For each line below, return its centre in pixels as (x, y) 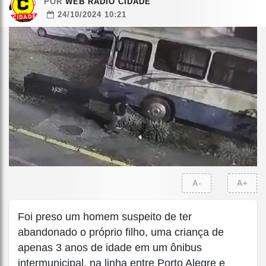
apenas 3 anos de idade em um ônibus (110, 248)
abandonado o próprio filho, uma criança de (121, 232)
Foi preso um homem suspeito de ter (105, 217)
